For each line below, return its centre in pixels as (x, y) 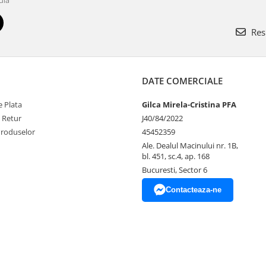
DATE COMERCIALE (182, 80)
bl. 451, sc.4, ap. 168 (176, 156)
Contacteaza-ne (194, 189)
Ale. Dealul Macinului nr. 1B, (190, 145)
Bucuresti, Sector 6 (175, 170)
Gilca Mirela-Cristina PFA (189, 104)
